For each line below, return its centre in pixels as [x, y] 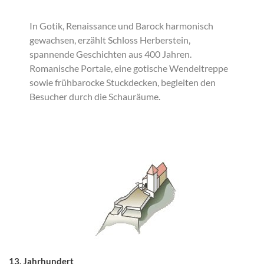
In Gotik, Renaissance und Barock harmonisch [121, 26]
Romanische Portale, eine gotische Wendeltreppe [129, 68]
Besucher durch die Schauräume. [95, 96]
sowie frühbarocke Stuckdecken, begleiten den [123, 82]
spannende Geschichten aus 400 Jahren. [110, 54]
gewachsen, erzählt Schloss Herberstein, [110, 40]
